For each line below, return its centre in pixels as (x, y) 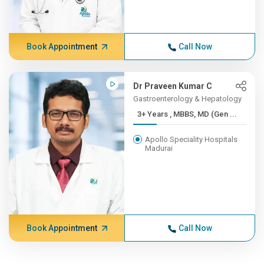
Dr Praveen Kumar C (173, 86)
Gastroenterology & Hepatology (188, 99)
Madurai (159, 148)
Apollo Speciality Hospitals (192, 139)
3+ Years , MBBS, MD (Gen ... (204, 114)
